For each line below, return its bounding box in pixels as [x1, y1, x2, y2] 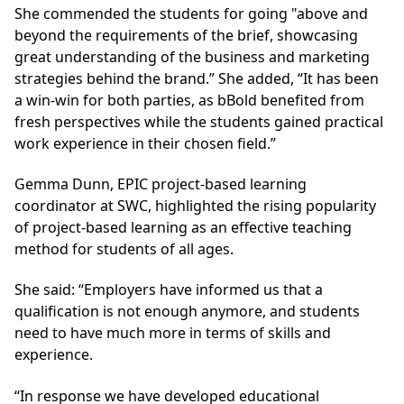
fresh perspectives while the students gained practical [14, 111, 383, 132]
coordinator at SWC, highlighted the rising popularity [14, 195, 376, 216]
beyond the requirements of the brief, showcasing [14, 24, 358, 45]
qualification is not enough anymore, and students [14, 301, 360, 322]
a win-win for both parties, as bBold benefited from [14, 89, 364, 110]
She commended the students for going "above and [14, 3, 368, 23]
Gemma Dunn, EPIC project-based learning [14, 173, 307, 194]
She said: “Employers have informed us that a [14, 280, 323, 300]
